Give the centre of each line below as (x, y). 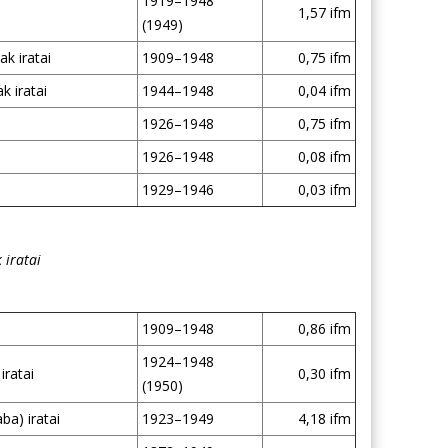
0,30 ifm (324, 373)
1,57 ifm (324, 12)
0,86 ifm (324, 328)
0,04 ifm (324, 90)
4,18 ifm (324, 418)
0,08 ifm (324, 156)
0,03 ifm (324, 189)
